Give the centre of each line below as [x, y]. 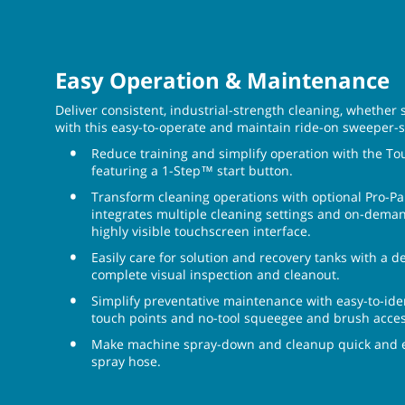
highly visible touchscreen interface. [201, 231]
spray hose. [126, 361]
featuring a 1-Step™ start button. [192, 170]
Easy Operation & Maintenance [222, 80]
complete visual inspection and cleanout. [216, 274]
